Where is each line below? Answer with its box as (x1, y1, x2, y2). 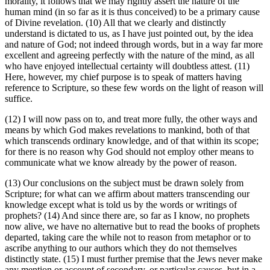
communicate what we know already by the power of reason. (5, 157, 237, 168)
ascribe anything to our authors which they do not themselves (5, 243, 237, 254)
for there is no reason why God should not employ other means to (5, 146, 254, 157)
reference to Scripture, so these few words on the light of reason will (5, 83, 263, 93)
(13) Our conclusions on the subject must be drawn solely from (5, 178, 243, 189)
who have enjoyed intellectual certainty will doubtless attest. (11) (5, 61, 250, 72)
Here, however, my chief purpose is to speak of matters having (5, 72, 242, 83)
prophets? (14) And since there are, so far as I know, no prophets (5, 210, 250, 221)
